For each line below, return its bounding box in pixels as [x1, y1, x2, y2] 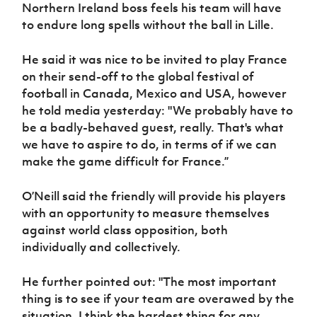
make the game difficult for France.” [22, 154, 229, 170]
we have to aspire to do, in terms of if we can [22, 137, 277, 153]
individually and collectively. [22, 239, 181, 255]
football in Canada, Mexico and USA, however [22, 86, 287, 102]
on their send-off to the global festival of [22, 69, 255, 85]
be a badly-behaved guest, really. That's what [22, 120, 284, 136]
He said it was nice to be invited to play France [22, 52, 288, 68]
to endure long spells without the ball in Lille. [22, 17, 275, 33]
